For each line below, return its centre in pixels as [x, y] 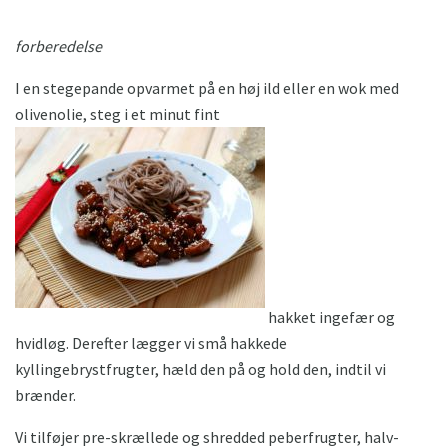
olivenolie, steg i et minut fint [117, 114]
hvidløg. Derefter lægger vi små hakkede [151, 343]
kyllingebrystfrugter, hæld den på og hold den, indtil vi [200, 369]
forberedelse [58, 46]
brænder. [45, 395]
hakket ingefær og [330, 317]
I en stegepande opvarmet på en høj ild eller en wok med [207, 88]
